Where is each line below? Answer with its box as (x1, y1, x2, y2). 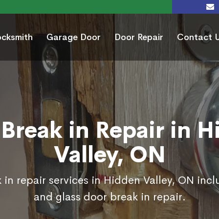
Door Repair (114, 32, 163, 43)
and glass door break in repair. (33, 190, 186, 204)
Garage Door (46, 32, 101, 43)
